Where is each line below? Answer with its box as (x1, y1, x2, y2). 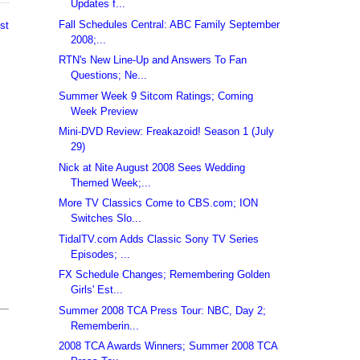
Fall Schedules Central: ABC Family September (59, 18, 280, 31)
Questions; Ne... (71, 69, 148, 82)
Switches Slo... (71, 212, 142, 225)
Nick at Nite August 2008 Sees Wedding (59, 161, 246, 174)
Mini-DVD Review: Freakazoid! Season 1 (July (59, 125, 275, 138)
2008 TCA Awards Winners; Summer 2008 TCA (59, 340, 278, 353)
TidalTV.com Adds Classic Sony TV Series (59, 232, 260, 245)
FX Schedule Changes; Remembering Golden (59, 268, 271, 281)
